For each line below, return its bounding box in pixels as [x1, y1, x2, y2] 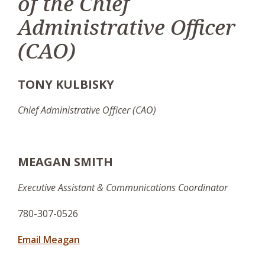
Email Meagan [18, 233, 80, 246]
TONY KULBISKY [18, 76, 114, 92]
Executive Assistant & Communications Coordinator [18, 181, 228, 194]
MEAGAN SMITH [18, 154, 113, 170]
